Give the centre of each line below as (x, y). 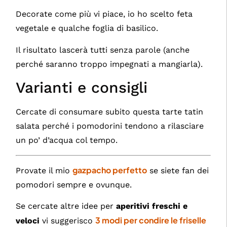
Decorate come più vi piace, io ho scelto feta (104, 14)
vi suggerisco (68, 221)
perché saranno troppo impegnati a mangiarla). (109, 64)
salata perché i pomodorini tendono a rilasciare (110, 126)
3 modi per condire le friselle (151, 220)
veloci (28, 221)
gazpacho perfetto (110, 170)
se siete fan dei (178, 171)
